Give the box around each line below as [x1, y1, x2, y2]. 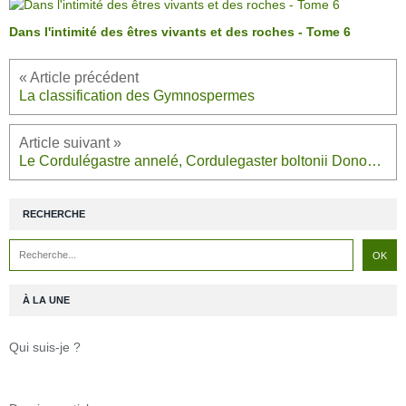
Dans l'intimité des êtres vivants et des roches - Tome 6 [9, 24, 351, 40]
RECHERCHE [23, 208, 85, 220]
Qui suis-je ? [9, 340, 81, 355]
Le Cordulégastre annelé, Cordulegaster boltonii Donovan [367, 153, 382, 169]
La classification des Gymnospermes [19, 88, 255, 104]
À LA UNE [23, 295, 70, 306]
